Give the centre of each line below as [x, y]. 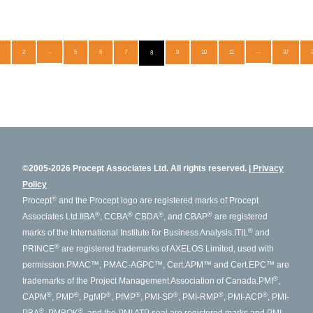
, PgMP [93, 297]
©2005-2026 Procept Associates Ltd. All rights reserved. [134, 168]
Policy [35, 184]
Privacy [268, 168]
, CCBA [114, 217]
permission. [44, 265]
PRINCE [38, 249]
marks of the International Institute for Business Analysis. [128, 233]
